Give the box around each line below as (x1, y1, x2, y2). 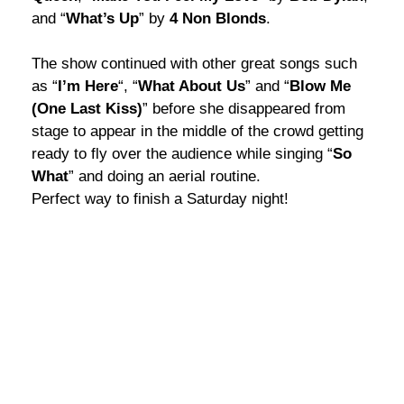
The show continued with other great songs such (32, 54, 357, 72)
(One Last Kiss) (32, 99, 142, 117)
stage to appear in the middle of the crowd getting (32, 122, 363, 140)
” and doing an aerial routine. (69, 167, 261, 185)
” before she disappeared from (142, 99, 345, 117)
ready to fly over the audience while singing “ (32, 144, 333, 162)
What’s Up (66, 9, 139, 27)
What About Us (138, 77, 245, 95)
